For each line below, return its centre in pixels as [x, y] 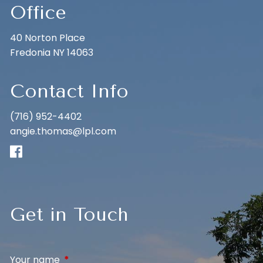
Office [38, 12]
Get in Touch [70, 214]
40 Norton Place [48, 38]
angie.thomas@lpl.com [63, 131]
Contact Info [70, 91]
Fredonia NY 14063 [52, 52]
